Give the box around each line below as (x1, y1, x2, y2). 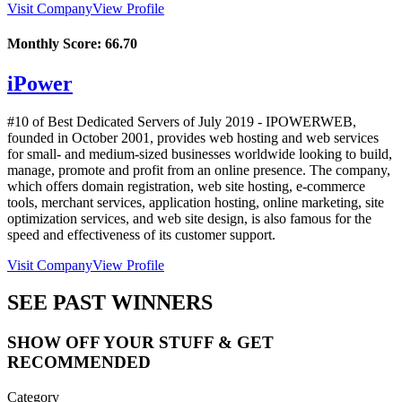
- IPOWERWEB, (254, 113, 356, 129)
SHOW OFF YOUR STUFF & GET (7, 333, 274, 353)
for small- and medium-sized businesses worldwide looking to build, (7, 145, 392, 162)
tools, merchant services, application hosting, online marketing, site (7, 194, 384, 210)
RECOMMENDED (7, 353, 151, 372)
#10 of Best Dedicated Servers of (7, 113, 198, 129)
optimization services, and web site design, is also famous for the (7, 210, 371, 226)
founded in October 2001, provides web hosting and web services (7, 129, 379, 145)
